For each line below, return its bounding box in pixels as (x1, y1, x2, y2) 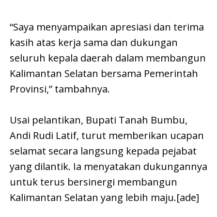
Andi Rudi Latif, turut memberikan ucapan (10, 129, 204, 142)
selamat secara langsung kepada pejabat (10, 144, 197, 158)
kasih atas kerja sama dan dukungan (10, 36, 178, 49)
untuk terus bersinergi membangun (10, 175, 177, 189)
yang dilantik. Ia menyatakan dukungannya (10, 160, 207, 173)
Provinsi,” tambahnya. (10, 82, 110, 96)
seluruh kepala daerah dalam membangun (10, 51, 206, 65)
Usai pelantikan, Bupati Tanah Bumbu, (10, 113, 187, 127)
